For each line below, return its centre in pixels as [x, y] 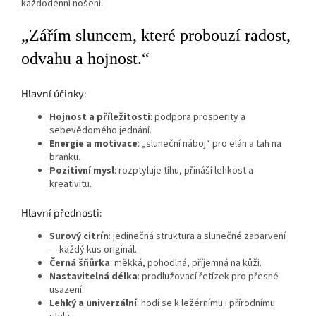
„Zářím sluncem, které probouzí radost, [156, 35]
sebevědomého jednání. [101, 131]
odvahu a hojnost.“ [85, 58]
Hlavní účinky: [54, 93]
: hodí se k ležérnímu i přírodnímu [206, 304]
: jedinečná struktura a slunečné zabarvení [197, 237]
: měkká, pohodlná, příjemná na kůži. [186, 263]
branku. [65, 158]
